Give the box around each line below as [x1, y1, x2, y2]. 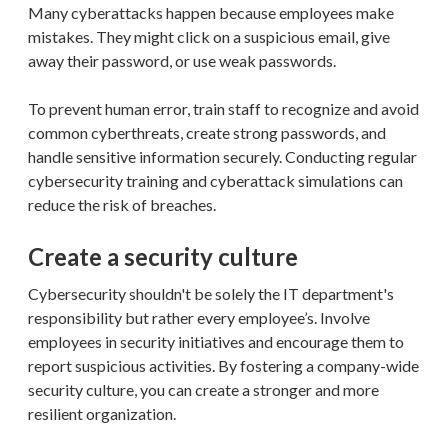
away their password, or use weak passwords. [28, 50, 336, 70]
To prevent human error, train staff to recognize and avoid [28, 98, 419, 118]
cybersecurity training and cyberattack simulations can [28, 170, 403, 190]
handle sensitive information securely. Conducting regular [28, 146, 417, 166]
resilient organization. [28, 403, 176, 423]
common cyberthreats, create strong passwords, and [28, 122, 386, 142]
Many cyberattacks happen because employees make [28, 2, 394, 22]
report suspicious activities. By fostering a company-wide [28, 355, 419, 375]
